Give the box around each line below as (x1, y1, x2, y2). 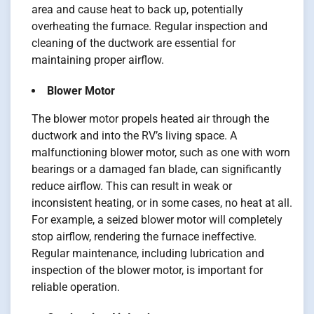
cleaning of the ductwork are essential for (32, 36, 235, 50)
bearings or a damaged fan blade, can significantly (32, 163, 282, 177)
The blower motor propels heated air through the (32, 112, 269, 126)
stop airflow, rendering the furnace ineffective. (32, 230, 257, 244)
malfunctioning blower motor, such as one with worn (32, 146, 290, 160)
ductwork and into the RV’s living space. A (32, 129, 237, 143)
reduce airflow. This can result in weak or (32, 179, 232, 193)
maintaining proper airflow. (32, 53, 164, 67)
